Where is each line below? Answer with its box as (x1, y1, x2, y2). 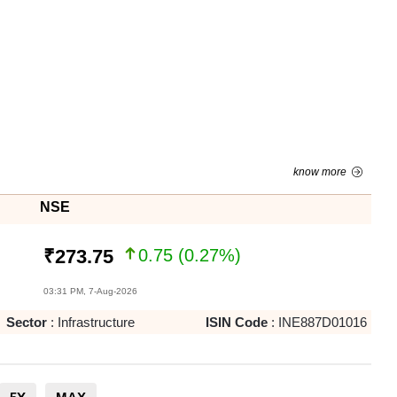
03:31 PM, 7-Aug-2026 (43, 286, 137, 296)
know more (292, 166, 346, 178)
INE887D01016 (277, 315, 367, 330)
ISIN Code (205, 315, 268, 330)
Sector (6, 315, 48, 330)
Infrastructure (58, 315, 136, 330)
